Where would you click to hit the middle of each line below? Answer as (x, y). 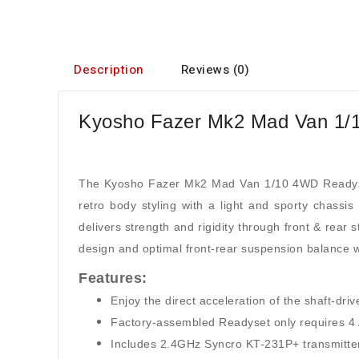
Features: (113, 278)
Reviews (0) (215, 70)
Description (109, 70)
